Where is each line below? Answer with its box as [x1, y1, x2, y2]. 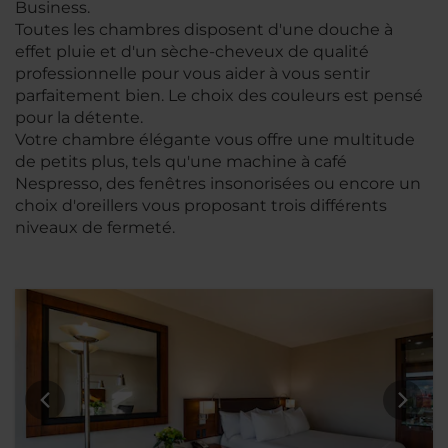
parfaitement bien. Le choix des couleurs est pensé [15, 86, 423, 105]
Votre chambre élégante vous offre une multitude [15, 130, 415, 149]
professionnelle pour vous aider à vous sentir [15, 64, 370, 83]
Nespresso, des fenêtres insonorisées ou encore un [15, 174, 421, 193]
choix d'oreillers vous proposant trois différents [15, 196, 387, 215]
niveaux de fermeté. [15, 218, 175, 237]
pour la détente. [15, 108, 143, 127]
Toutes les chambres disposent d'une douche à [15, 20, 393, 39]
